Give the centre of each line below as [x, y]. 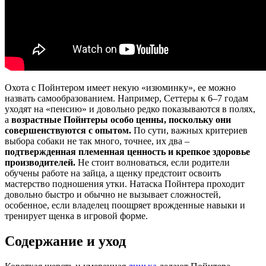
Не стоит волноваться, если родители [153, 163]
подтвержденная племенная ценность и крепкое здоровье [127, 152]
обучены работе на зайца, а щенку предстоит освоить [113, 173]
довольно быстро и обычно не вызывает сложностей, [113, 195]
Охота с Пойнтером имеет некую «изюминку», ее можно [120, 88]
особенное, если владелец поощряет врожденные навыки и [125, 205]
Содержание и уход [65, 241]
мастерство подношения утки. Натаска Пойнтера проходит [125, 184]
